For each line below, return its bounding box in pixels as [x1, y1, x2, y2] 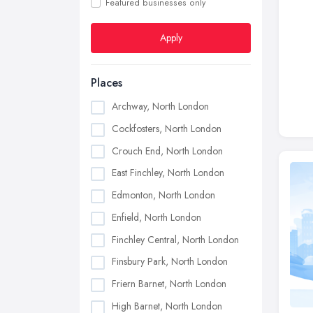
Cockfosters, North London [112, 121, 221, 136]
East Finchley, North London [112, 166, 224, 180]
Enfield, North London [112, 210, 201, 224]
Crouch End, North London [112, 143, 223, 158]
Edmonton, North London [112, 188, 215, 203]
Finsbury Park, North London [112, 254, 228, 269]
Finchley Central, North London [112, 232, 239, 247]
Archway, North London [112, 99, 209, 113]
